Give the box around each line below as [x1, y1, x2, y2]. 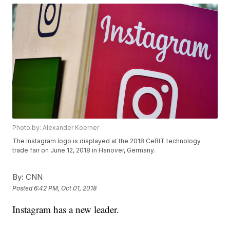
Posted [12, 184, 34, 192]
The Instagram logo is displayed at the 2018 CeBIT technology [12, 137, 201, 145]
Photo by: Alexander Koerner [12, 124, 100, 132]
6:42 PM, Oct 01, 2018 [34, 184, 97, 192]
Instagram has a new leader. [12, 203, 120, 216]
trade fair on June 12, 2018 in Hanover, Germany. [12, 146, 157, 155]
